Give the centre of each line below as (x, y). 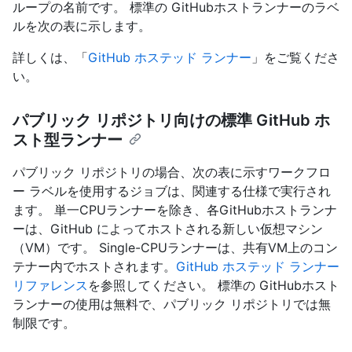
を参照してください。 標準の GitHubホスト (214, 286)
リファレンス (50, 286)
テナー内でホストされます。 (94, 267)
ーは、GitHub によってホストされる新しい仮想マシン (168, 229)
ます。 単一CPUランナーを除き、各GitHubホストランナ (175, 210)
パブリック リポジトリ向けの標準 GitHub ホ (171, 121)
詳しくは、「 (50, 58)
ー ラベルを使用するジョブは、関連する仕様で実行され (172, 191)
